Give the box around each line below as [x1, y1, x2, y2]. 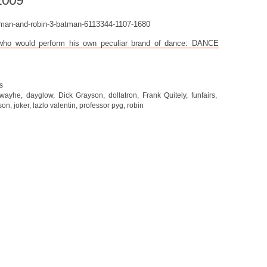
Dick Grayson [58, 91, 104, 99]
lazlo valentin [33, 101, 76, 109]
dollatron [108, 91, 137, 99]
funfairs [191, 91, 216, 99]
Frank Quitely [142, 91, 187, 99]
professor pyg [79, 101, 123, 109]
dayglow [26, 91, 53, 99]
